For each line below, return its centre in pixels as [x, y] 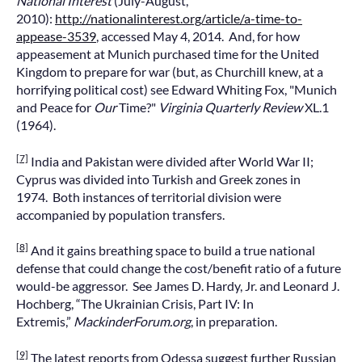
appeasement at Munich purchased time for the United [168, 54]
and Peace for [55, 107]
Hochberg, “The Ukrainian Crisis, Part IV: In [135, 304]
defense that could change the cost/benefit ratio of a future [179, 268]
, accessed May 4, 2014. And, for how [198, 36]
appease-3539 [56, 36]
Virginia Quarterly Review [230, 107]
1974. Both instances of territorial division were [149, 196]
